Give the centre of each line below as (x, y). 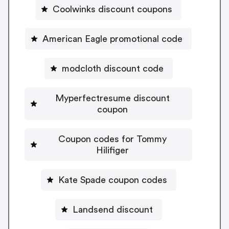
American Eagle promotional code (146, 39)
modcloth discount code (112, 69)
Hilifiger (112, 151)
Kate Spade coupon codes (112, 180)
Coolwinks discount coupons (112, 9)
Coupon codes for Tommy (112, 139)
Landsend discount (112, 210)
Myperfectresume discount (112, 98)
